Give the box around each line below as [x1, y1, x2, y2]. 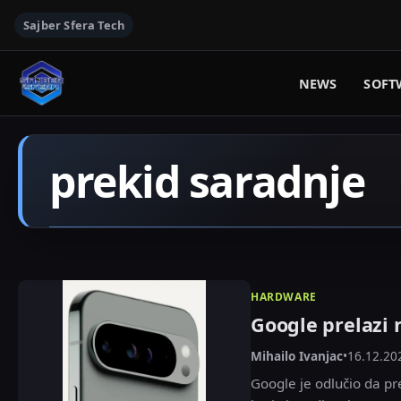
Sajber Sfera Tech [23, 17, 125, 33]
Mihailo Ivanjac [251, 347, 343, 364]
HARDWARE [251, 289, 317, 304]
